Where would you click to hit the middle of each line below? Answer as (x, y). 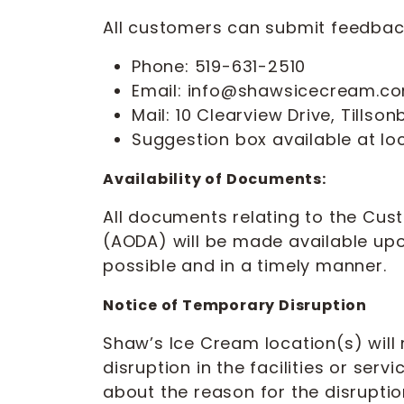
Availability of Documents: (215, 179)
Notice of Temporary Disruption (235, 305)
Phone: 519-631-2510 (219, 66)
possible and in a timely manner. (245, 266)
